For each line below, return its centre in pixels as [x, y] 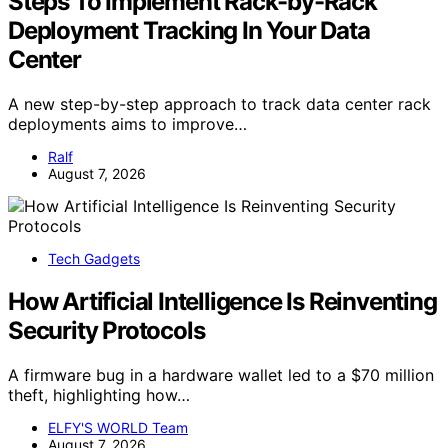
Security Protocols [106, 330]
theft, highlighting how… [99, 394]
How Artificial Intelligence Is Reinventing [222, 301]
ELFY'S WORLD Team [118, 427]
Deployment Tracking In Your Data [189, 31]
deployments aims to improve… [127, 124]
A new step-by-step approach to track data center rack [219, 104]
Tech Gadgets [94, 259]
